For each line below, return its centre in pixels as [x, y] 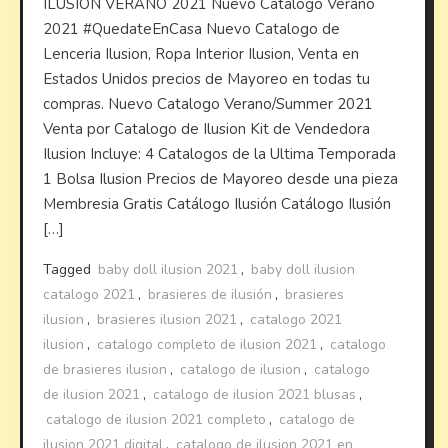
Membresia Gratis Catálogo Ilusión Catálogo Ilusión [217, 203]
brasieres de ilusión [210, 294]
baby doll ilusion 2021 [168, 269]
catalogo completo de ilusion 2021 [207, 344]
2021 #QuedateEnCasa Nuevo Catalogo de [192, 28]
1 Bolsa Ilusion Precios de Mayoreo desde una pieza [221, 178]
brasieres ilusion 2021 [167, 319]
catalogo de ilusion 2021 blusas [255, 394]
